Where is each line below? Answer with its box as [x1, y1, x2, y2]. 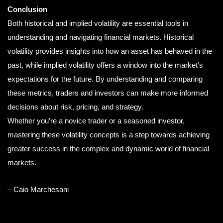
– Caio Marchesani [7, 185, 69, 194]
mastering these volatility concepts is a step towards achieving [7, 130, 210, 139]
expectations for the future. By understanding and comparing [7, 74, 203, 83]
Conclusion [7, 4, 47, 13]
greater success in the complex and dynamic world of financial [7, 144, 209, 153]
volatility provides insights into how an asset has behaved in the [7, 46, 212, 55]
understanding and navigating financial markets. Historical [7, 32, 194, 41]
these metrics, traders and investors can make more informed [7, 88, 208, 97]
